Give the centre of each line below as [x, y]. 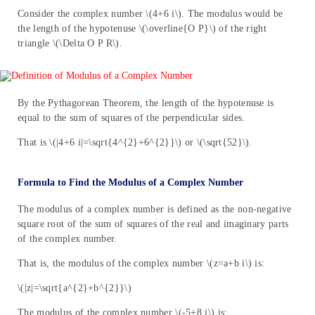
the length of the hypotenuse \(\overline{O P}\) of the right [142, 28]
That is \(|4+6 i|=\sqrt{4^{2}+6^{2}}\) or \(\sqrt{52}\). [135, 142]
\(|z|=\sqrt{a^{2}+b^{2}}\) [75, 288]
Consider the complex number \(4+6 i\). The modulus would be [150, 13]
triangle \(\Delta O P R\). [70, 43]
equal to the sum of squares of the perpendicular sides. [131, 117]
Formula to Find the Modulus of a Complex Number [130, 183]
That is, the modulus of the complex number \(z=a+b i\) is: [141, 264]
